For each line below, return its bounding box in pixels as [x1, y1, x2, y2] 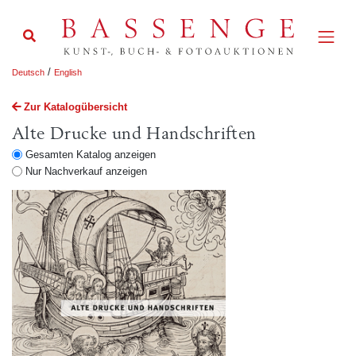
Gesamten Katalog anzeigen [25, 149, 156, 161]
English [54, 67, 82, 77]
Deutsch [12, 67, 44, 77]
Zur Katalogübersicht [24, 101, 128, 114]
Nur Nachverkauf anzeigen [25, 165, 147, 178]
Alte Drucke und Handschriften [12, 126, 257, 144]
